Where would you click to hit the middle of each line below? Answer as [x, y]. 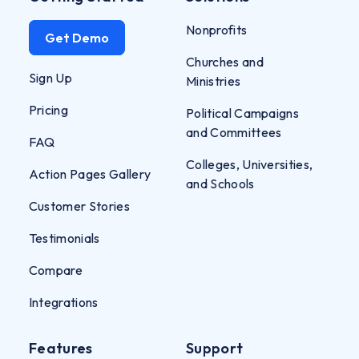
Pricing [48, 109]
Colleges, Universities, [250, 164]
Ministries [214, 81]
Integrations [63, 302]
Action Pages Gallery [90, 173]
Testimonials [64, 238]
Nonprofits [217, 29]
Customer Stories [79, 206]
